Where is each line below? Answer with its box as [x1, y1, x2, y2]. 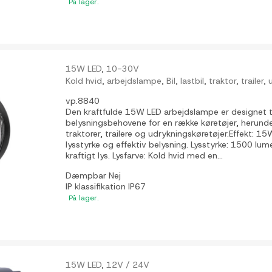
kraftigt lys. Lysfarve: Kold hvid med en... [66, 149, 223, 161]
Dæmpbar [66, 169, 109, 181]
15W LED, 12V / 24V [66, 259, 150, 271]
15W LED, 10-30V [66, 63, 140, 74]
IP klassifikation [66, 180, 129, 192]
